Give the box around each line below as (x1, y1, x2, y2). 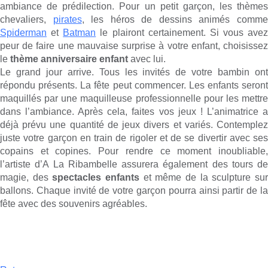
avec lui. (128, 54, 166, 65)
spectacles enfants (52, 172, 140, 183)
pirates (53, 14, 82, 25)
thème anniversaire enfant (10, 54, 128, 65)
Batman (63, 28, 96, 38)
